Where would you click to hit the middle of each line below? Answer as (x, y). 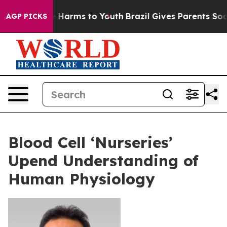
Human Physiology (82, 179)
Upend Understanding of (103, 161)
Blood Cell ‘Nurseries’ (90, 142)
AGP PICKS (27, 16)
